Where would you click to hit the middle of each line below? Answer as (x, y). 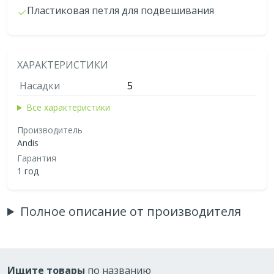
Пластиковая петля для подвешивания (120, 10)
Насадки (40, 85)
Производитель (50, 130)
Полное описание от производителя (131, 211)
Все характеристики (68, 107)
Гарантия (37, 158)
